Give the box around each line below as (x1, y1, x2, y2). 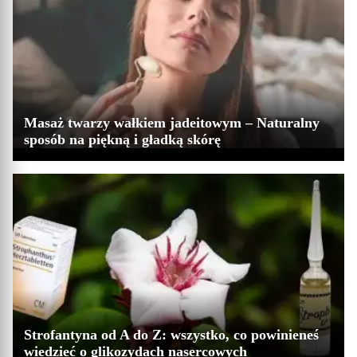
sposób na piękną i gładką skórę (24, 131, 221, 148)
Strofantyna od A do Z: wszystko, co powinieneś (24, 327, 319, 343)
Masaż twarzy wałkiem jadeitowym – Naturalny (24, 115, 320, 131)
